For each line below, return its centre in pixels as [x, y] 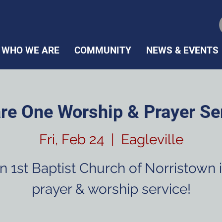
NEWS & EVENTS [182, 50]
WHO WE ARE [30, 50]
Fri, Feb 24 [71, 140]
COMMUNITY [103, 50]
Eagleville [152, 140]
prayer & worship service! [111, 189]
